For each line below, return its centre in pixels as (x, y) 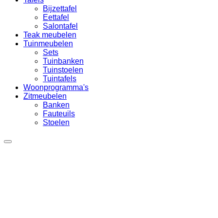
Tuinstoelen (63, 70)
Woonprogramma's (56, 87)
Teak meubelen (50, 35)
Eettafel (56, 17)
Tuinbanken (63, 61)
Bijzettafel (60, 9)
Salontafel (60, 26)
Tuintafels (60, 79)
